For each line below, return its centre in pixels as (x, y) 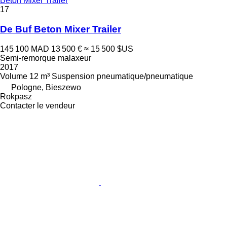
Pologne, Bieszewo (46, 87)
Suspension (73, 76)
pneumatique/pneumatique (145, 76)
